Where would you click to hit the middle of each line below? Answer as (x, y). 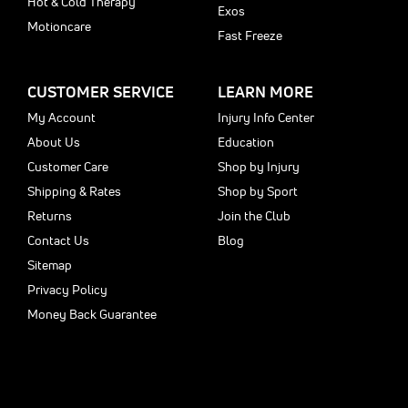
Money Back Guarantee (92, 314)
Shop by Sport (258, 191)
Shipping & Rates (74, 191)
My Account (61, 117)
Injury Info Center (266, 117)
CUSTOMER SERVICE (101, 92)
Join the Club (254, 216)
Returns (50, 216)
